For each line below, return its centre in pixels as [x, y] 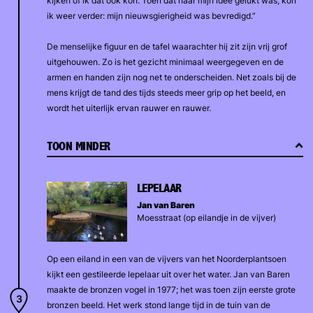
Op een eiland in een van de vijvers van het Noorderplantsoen [166, 259]
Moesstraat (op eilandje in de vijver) [206, 217]
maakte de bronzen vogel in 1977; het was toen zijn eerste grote [171, 289]
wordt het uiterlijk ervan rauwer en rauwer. [129, 108]
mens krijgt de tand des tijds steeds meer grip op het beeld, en [166, 92]
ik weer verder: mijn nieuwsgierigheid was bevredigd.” [153, 15]
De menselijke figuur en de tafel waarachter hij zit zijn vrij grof [167, 46]
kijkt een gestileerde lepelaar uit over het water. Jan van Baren [168, 274]
